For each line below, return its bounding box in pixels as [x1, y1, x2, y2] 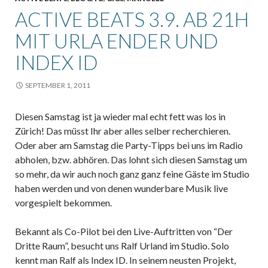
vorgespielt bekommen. [15, 196, 112, 208]
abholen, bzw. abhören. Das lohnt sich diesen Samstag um [15, 153, 247, 165]
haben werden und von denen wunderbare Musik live [15, 182, 228, 194]
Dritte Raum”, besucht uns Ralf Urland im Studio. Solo [15, 239, 229, 251]
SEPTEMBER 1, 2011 [25, 80, 90, 90]
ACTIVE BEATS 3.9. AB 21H [15, 7, 249, 31]
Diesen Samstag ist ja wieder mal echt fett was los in [15, 110, 226, 122]
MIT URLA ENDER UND [15, 28, 218, 53]
